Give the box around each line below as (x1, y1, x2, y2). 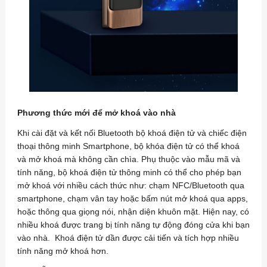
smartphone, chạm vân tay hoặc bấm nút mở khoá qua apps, (17, 194, 248, 204)
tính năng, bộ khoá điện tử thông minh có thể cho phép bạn (17, 167, 241, 178)
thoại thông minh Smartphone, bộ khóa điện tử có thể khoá (17, 141, 240, 151)
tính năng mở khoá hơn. (17, 246, 108, 256)
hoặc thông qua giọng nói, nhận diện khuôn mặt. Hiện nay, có (17, 207, 249, 217)
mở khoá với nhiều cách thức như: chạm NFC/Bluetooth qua (17, 181, 244, 191)
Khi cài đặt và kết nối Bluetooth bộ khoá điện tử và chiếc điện (17, 128, 247, 138)
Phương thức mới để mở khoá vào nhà (17, 108, 176, 118)
